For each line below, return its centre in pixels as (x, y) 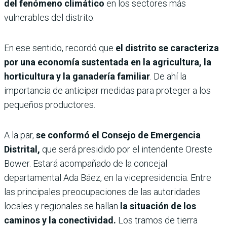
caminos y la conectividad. (60, 220)
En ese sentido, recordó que (59, 48)
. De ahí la (168, 76)
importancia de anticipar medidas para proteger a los (107, 90)
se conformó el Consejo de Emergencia (117, 135)
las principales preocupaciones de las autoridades (102, 192)
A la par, (19, 135)
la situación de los (157, 206)
